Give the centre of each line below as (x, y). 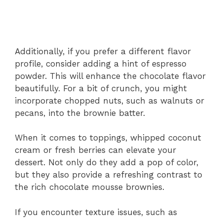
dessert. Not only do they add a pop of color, (107, 163)
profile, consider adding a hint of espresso (101, 63)
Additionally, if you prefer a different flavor (103, 51)
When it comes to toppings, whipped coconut (108, 138)
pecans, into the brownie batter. (80, 113)
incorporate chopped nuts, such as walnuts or (110, 100)
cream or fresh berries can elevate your (95, 150)
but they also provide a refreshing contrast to (109, 175)
